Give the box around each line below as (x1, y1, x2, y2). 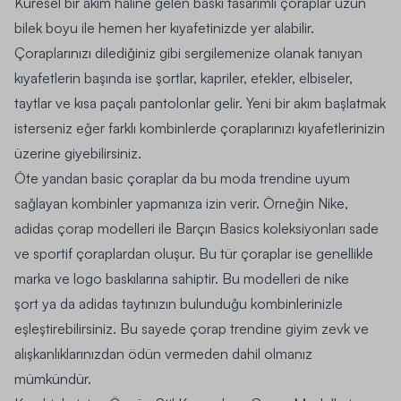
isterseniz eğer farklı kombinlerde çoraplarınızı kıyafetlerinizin (14, 119, 385, 138)
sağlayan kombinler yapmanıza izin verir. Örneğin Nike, (14, 194, 348, 213)
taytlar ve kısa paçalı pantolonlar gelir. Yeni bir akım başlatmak (14, 94, 386, 113)
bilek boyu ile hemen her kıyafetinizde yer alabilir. (14, 19, 314, 38)
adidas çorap (14, 219, 94, 238)
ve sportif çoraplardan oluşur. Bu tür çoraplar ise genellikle (14, 244, 373, 263)
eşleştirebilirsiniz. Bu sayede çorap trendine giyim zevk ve (14, 320, 369, 338)
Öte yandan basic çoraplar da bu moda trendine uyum (14, 169, 350, 188)
